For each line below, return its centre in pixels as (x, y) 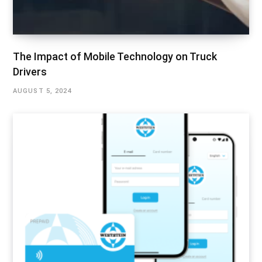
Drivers (30, 72)
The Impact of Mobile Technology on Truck (115, 56)
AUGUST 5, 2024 (42, 91)
